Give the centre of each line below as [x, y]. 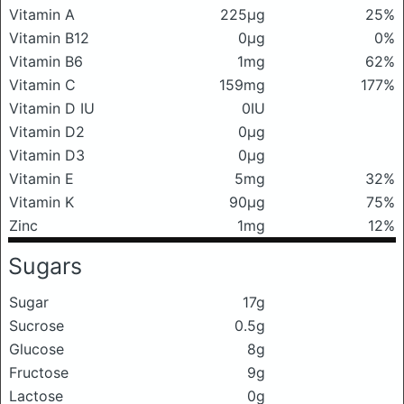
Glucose [37, 349]
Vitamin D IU [52, 108]
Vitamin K [41, 202]
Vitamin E [41, 178]
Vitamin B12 [49, 37]
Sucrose [37, 325]
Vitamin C [42, 84]
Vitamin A [42, 14]
